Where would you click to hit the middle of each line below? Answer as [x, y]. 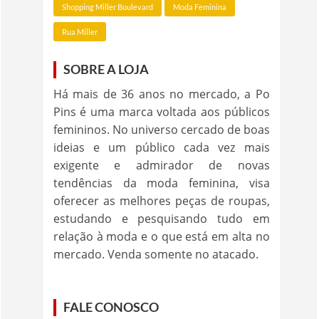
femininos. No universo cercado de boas [161, 130]
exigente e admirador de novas [161, 165]
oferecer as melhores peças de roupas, [161, 201]
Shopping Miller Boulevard [107, 7]
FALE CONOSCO [111, 307]
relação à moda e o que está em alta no [161, 236]
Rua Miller [79, 32]
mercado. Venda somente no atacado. [156, 254]
